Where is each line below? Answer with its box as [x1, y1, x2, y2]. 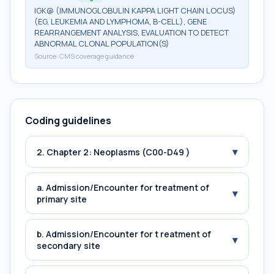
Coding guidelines [25, 114, 111, 127]
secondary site [37, 240, 100, 251]
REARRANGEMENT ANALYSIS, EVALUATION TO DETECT [34, 27, 229, 38]
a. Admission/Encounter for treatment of [37, 182, 209, 193]
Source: [34, 51, 59, 61]
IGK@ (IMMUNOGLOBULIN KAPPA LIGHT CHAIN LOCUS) [34, 5, 236, 16]
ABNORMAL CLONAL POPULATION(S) [34, 38, 169, 49]
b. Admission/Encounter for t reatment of [37, 228, 211, 240]
